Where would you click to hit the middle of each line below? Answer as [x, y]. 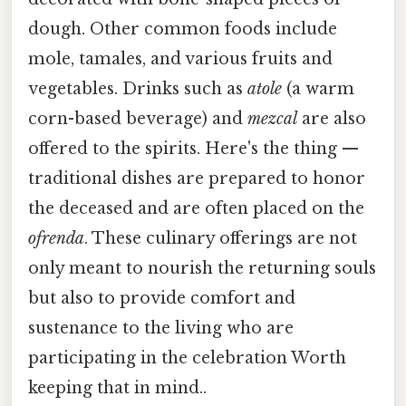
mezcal [272, 118]
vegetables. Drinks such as [138, 88]
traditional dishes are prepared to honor [197, 178]
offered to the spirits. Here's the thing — [193, 148]
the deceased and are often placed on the [196, 208]
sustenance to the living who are [161, 328]
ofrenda [56, 238]
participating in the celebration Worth [187, 358]
